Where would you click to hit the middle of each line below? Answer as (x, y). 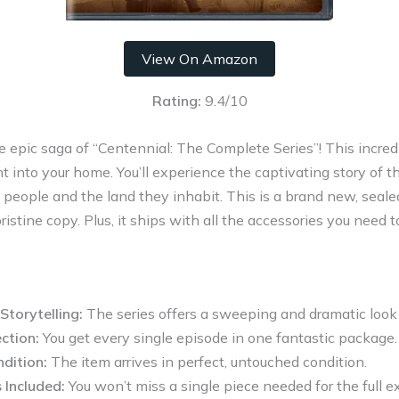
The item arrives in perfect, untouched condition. (207, 361)
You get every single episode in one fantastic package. (218, 337)
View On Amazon (199, 59)
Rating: (176, 101)
